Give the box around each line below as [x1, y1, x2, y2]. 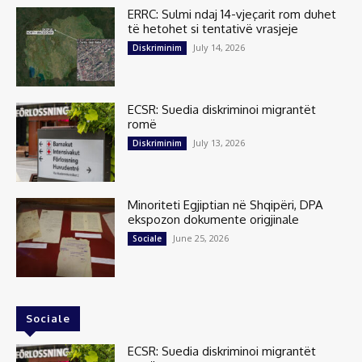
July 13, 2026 [193, 136, 246, 149]
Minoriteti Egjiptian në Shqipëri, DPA [128, 196, 324, 213]
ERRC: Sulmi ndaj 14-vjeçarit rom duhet [128, 6, 337, 23]
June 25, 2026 [173, 231, 229, 244]
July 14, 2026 [193, 41, 246, 54]
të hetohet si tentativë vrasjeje [128, 21, 299, 37]
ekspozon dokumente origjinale [128, 211, 300, 227]
